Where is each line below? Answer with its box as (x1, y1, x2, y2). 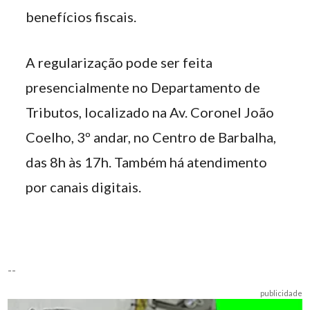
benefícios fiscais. (26, 8, 137, 25)
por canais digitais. (26, 179, 142, 195)
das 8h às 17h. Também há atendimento (26, 154, 268, 170)
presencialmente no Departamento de (26, 79, 261, 95)
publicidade (259, 289, 302, 298)
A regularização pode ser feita (26, 54, 213, 71)
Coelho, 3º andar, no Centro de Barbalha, (26, 129, 277, 145)
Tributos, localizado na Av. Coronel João (26, 104, 275, 120)
